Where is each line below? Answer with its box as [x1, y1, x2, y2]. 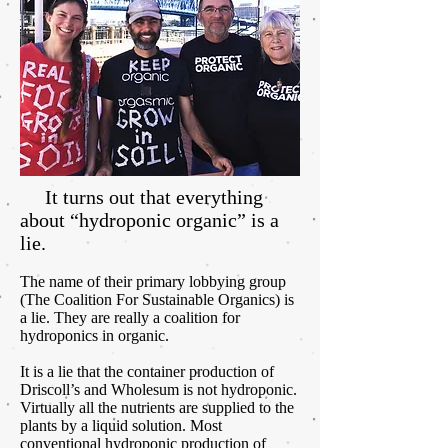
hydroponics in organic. [20, 327, 169, 345]
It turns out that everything [20, 186, 263, 209]
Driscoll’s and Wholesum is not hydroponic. [20, 381, 297, 399]
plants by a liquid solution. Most [20, 417, 222, 435]
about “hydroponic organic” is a [20, 209, 279, 232]
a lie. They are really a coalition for [20, 309, 240, 327]
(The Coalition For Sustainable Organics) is [20, 291, 294, 309]
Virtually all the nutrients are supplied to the [20, 399, 294, 417]
